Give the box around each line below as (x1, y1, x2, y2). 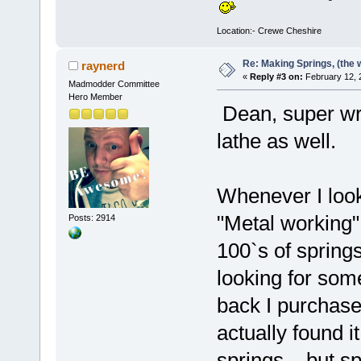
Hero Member (68, 92, 122, 102)
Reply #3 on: (249, 72, 303, 82)
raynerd (81, 59, 126, 73)
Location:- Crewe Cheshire (216, 26, 322, 36)
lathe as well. (216, 129, 336, 154)
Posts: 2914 (68, 212, 115, 222)
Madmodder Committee (68, 79, 160, 89)
